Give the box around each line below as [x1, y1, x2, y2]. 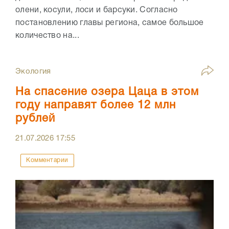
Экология [15, 68, 51, 76]
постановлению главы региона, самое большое [15, 19, 204, 27]
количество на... [15, 32, 79, 39]
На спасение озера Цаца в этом [15, 87, 199, 98]
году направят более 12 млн [15, 100, 176, 111]
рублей [15, 113, 55, 124]
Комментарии [26, 157, 68, 164]
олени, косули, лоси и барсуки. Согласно [15, 6, 178, 14]
